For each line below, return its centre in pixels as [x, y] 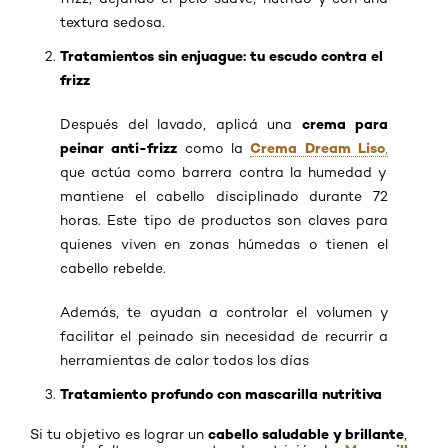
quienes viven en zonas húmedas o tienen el [224, 243]
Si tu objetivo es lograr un [119, 433]
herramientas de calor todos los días [184, 359]
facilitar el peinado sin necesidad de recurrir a [224, 335]
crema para [344, 123]
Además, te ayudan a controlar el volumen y [224, 311]
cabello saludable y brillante [306, 433]
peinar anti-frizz [119, 147]
